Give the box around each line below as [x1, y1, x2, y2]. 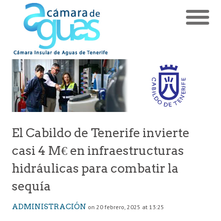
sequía [12, 178, 51, 193]
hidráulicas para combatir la [12, 160, 179, 176]
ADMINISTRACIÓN [12, 202, 86, 211]
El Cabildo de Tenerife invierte [12, 125, 189, 140]
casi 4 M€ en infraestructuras [12, 143, 184, 158]
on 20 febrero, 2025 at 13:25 [88, 203, 164, 211]
